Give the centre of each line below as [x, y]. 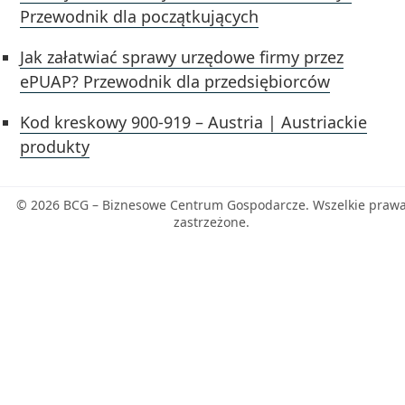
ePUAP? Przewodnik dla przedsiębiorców [175, 81]
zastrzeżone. [212, 221]
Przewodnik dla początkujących [140, 16]
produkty [55, 146]
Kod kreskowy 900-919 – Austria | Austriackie [194, 122]
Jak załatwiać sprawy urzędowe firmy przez [182, 57]
